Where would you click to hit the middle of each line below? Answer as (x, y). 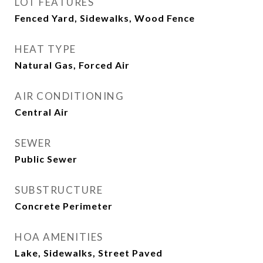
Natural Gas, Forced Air (72, 65)
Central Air (42, 112)
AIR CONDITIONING (69, 96)
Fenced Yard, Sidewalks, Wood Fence (105, 18)
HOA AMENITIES (59, 237)
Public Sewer (46, 159)
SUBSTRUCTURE (59, 190)
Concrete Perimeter (64, 206)
